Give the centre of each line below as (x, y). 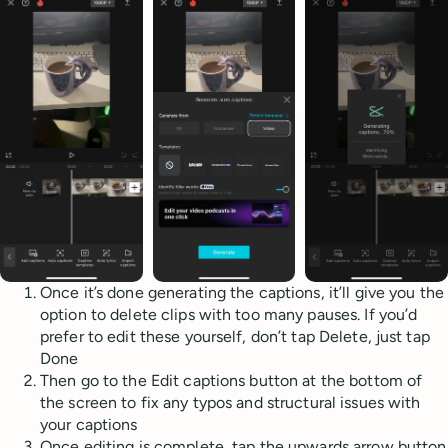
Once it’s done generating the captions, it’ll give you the (242, 292)
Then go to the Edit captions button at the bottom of (231, 380)
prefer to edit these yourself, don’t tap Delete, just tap (235, 336)
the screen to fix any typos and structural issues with (230, 402)
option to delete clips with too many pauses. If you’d (229, 314)
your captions (89, 424)
